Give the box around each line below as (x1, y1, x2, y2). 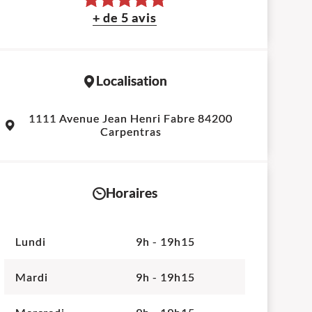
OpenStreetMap (117, 100, 186, 112)
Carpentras (100, 125, 162, 139)
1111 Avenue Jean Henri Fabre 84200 (29, 111, 233, 125)
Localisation (95, 73, 167, 89)
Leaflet (65, 100, 99, 112)
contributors (186, 100, 242, 112)
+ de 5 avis (93, 10, 157, 26)
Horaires (105, 185, 157, 201)
